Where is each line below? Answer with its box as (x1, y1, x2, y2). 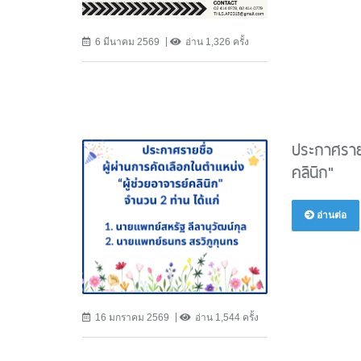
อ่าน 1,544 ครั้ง (195, 312, 259, 324)
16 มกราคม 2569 (95, 312, 169, 324)
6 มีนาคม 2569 (95, 36, 160, 48)
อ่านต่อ (313, 210, 346, 222)
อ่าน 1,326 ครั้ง (185, 36, 249, 48)
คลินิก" (291, 160, 334, 186)
